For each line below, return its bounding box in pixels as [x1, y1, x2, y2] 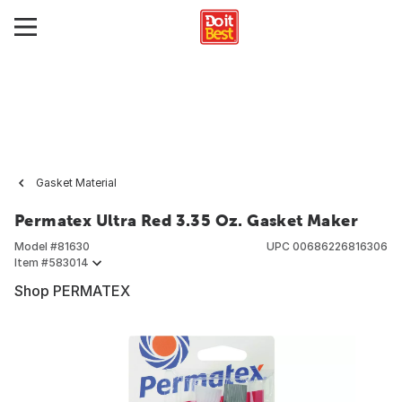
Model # [14, 240, 57, 253]
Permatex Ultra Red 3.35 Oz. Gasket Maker [14, 211, 358, 230]
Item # [14, 256, 48, 269]
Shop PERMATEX [14, 282, 130, 300]
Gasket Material [36, 176, 117, 189]
